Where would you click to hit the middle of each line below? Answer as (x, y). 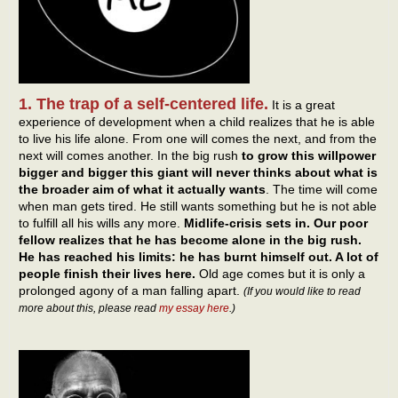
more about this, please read (89, 309)
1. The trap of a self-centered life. (143, 104)
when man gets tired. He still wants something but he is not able (198, 207)
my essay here (194, 309)
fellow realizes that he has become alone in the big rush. (190, 240)
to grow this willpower (309, 156)
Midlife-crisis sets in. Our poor (276, 223)
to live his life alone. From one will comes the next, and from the (198, 139)
